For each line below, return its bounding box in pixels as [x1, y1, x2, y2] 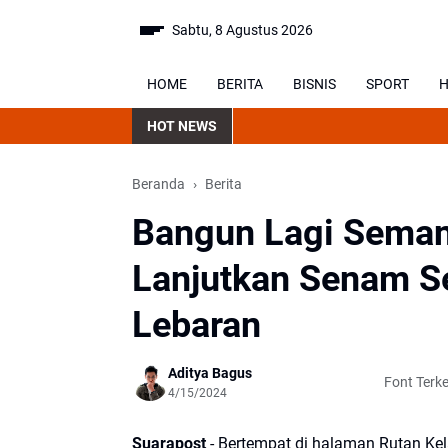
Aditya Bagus [168, 365, 252, 381]
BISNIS [293, 75, 336, 92]
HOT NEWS [147, 117, 217, 134]
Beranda [132, 176, 185, 192]
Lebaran [132, 304, 261, 346]
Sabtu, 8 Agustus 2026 [172, 21, 313, 38]
